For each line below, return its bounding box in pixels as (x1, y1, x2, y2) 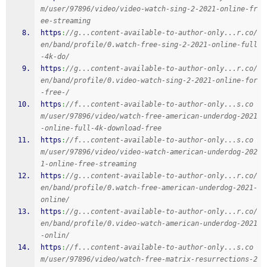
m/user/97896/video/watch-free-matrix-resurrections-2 (41, 255, 257, 263)
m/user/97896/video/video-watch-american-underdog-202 (41, 148, 257, 156)
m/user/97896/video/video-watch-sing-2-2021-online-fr (41, 5, 257, 13)
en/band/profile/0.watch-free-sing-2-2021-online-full (41, 41, 257, 49)
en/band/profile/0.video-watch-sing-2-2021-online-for (41, 76, 257, 85)
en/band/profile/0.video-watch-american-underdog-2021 (41, 219, 257, 228)
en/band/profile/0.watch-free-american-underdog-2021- (41, 184, 257, 192)
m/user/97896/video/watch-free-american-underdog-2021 (41, 112, 257, 120)
